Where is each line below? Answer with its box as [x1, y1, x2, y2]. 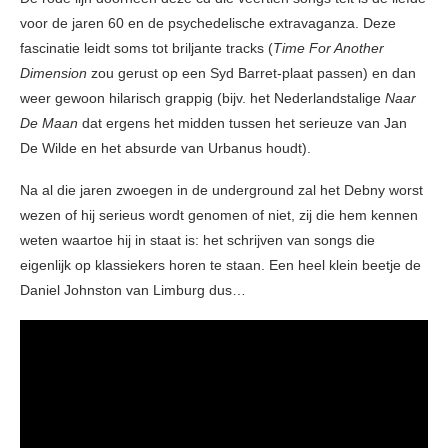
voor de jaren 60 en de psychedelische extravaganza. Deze [20, 15, 396, 32]
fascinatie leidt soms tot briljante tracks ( [20, 40, 273, 57]
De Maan [20, 115, 78, 132]
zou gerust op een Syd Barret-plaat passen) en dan [87, 65, 416, 82]
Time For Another [273, 40, 384, 57]
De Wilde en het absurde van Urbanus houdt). [20, 140, 311, 157]
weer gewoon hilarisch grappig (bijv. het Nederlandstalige [20, 90, 385, 107]
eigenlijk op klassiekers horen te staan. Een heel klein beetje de [20, 257, 421, 274]
